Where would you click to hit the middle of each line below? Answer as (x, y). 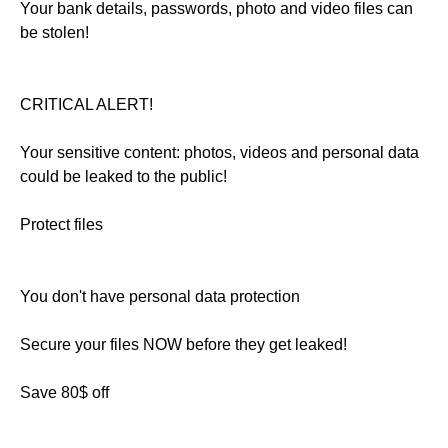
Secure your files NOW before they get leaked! (183, 345)
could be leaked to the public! (123, 177)
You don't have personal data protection (160, 297)
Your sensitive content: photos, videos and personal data (219, 153)
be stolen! (54, 33)
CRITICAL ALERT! (86, 105)
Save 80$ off (64, 393)
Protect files (61, 225)
